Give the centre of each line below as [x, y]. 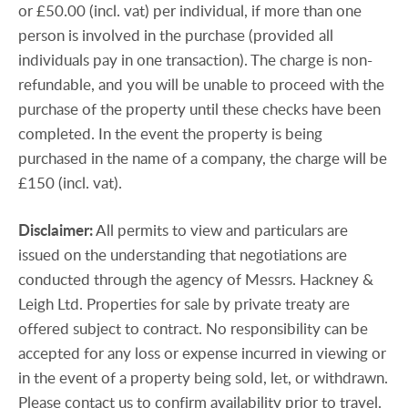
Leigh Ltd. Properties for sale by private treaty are [184, 304]
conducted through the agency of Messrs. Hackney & [196, 280]
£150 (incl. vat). [70, 182]
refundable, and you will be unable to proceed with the [201, 84]
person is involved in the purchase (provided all [176, 35]
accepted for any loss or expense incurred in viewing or [202, 353]
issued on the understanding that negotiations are [183, 255]
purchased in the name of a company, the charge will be [203, 158]
